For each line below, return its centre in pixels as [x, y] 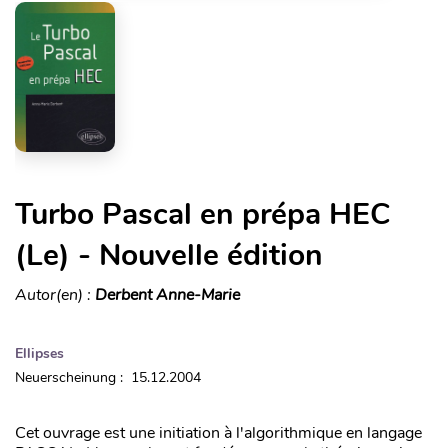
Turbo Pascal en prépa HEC [202, 214]
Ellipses [39, 353]
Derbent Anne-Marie [167, 294]
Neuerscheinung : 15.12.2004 [108, 377]
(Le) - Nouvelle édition [169, 255]
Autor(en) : [55, 294]
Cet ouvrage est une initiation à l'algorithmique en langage [218, 432]
